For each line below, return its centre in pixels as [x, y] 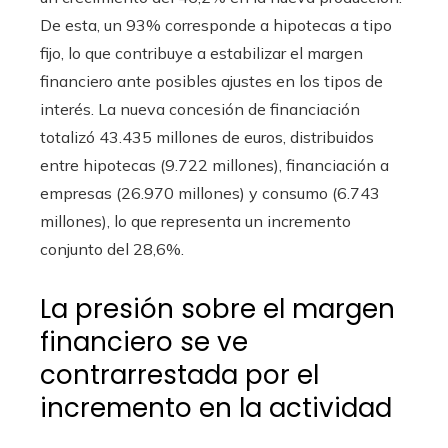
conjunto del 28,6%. [112, 248]
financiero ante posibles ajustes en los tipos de [211, 80]
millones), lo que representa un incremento [195, 220]
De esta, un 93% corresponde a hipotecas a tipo [216, 24]
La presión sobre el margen [217, 308]
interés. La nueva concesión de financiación [200, 108]
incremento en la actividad [216, 407]
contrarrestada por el [179, 374]
